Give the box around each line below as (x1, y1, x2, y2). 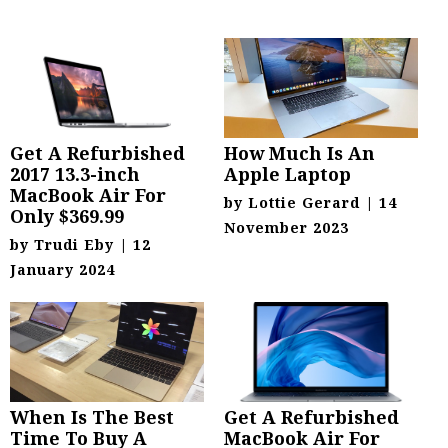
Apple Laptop (224, 161, 351, 186)
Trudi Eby (34, 234, 114, 254)
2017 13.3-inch (10, 161, 140, 186)
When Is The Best (10, 404, 174, 429)
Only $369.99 (10, 203, 124, 228)
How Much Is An (224, 140, 375, 165)
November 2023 (224, 217, 349, 237)
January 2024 (10, 259, 115, 279)
